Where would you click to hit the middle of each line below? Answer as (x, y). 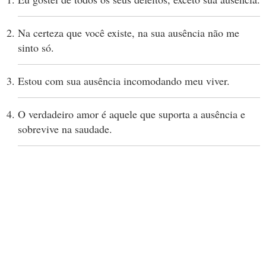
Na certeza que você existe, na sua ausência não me (129, 33)
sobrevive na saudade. (65, 129)
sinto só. (36, 47)
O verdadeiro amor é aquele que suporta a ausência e (132, 114)
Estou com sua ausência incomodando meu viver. (124, 81)
